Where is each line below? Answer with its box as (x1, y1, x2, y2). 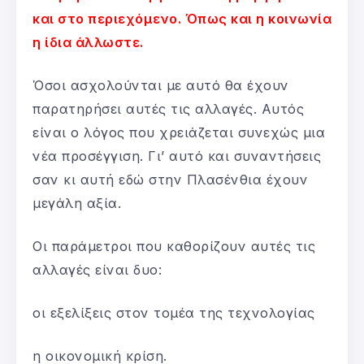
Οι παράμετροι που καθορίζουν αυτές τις (32, 237, 315, 254)
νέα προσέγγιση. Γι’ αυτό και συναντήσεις (32, 147, 321, 164)
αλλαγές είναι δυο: (32, 261, 162, 278)
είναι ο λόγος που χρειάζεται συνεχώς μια (32, 123, 325, 141)
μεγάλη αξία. (32, 194, 121, 211)
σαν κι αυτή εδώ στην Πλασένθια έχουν (32, 171, 308, 188)
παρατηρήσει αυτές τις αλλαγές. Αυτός (32, 100, 304, 117)
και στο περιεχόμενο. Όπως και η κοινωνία (32, 10, 331, 27)
